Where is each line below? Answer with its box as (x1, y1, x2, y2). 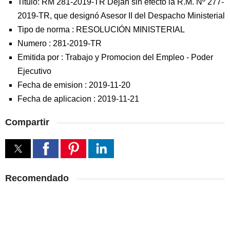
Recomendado (5, 173, 69, 183)
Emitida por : (17, 53, 65, 62)
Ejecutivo (17, 67, 51, 75)
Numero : (17, 39, 53, 48)
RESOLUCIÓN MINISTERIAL (76, 25, 185, 34)
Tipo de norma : (17, 25, 76, 34)
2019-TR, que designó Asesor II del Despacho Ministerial (17, 11, 225, 20)
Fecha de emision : (17, 81, 89, 89)
